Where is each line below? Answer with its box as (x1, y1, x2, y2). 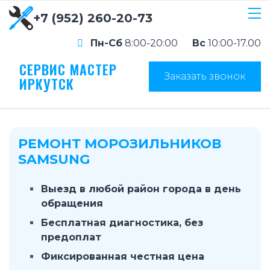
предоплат (41, 231, 101, 243)
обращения (41, 198, 103, 209)
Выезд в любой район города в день (41, 183, 241, 195)
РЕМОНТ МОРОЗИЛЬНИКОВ (18, 136, 221, 152)
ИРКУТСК (19, 74, 74, 93)
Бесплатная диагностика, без (41, 217, 203, 228)
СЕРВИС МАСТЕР (19, 60, 117, 79)
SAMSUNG (18, 151, 90, 168)
